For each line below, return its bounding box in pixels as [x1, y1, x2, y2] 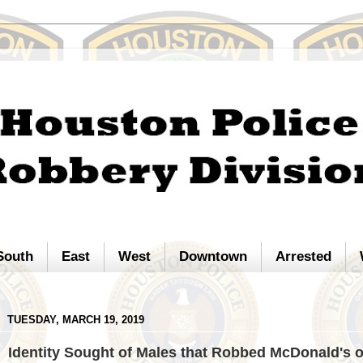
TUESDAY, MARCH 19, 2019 [7, 314, 144, 327]
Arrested [275, 249, 332, 265]
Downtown [179, 249, 248, 265]
